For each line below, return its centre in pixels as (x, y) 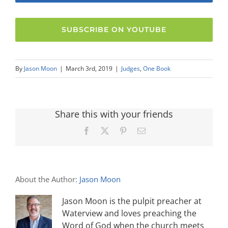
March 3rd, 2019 (89, 68)
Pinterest (140, 130)
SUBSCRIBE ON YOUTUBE (114, 29)
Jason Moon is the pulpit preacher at (132, 201)
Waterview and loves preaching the (129, 213)
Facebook (106, 130)
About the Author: (47, 179)
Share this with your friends (114, 114)
